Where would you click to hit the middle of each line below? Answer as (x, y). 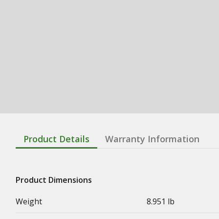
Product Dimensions (54, 180)
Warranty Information (152, 139)
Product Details (56, 139)
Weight (29, 201)
